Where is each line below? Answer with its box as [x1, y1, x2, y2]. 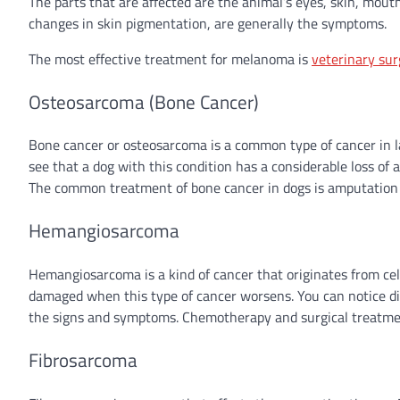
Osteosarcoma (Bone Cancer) [29, 87, 259, 116]
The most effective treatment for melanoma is [29, 47, 312, 70]
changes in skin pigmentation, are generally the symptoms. [29, 12, 387, 34]
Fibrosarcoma [29, 345, 137, 374]
